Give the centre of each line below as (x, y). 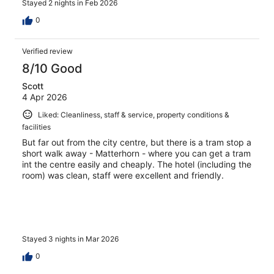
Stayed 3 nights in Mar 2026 (70, 239)
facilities (36, 127)
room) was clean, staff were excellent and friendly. (123, 176)
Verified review (47, 51)
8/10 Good (52, 68)
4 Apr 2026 (45, 97)
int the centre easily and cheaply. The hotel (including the (137, 165)
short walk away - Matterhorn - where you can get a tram (136, 154)
